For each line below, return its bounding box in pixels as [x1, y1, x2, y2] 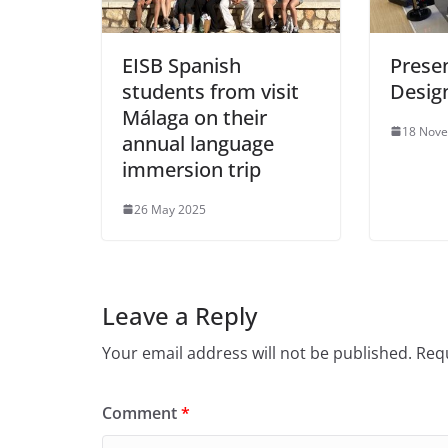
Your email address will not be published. [102, 341, 412, 364]
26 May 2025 [134, 200, 206, 218]
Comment [102, 401, 181, 424]
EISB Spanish [122, 51, 241, 79]
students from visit [122, 77, 299, 105]
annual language [122, 129, 274, 157]
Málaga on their [122, 103, 267, 131]
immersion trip [122, 155, 261, 183]
